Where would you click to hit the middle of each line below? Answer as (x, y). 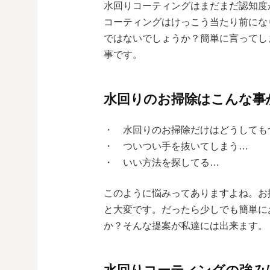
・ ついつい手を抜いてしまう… (176, 146)
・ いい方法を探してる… (162, 163)
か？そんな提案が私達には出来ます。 (186, 226)
